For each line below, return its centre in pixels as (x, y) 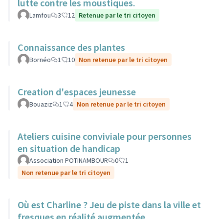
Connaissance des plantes (71, 47)
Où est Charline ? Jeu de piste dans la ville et (109, 205)
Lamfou (40, 15)
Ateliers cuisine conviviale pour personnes (105, 136)
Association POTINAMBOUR (69, 160)
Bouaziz (41, 104)
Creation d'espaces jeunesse (77, 92)
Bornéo (40, 60)
